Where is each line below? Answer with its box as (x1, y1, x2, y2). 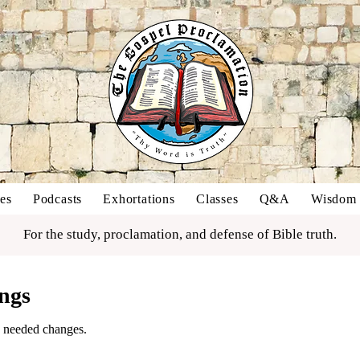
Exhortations (103, 192, 175, 206)
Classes (195, 192, 239, 206)
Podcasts (32, 192, 83, 206)
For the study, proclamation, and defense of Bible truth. (23, 227, 337, 242)
